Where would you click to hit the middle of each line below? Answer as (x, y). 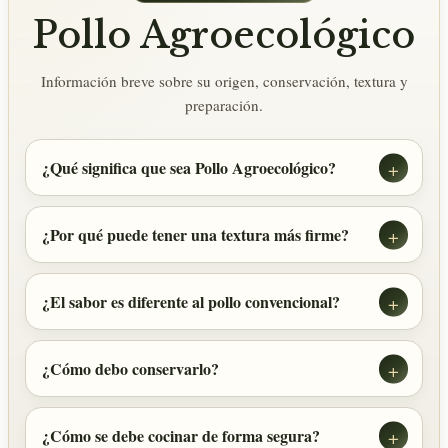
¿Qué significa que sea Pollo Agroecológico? (189, 168)
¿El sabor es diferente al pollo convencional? (191, 302)
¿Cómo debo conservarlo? (130, 369)
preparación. (224, 105)
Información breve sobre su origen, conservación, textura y (224, 81)
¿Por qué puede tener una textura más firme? (195, 235)
